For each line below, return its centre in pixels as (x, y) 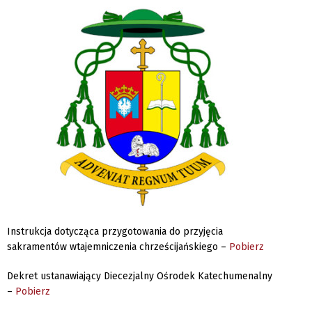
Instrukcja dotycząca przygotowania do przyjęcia (115, 232)
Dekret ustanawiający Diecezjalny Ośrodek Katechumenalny (140, 276)
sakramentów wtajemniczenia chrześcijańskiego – (118, 247)
